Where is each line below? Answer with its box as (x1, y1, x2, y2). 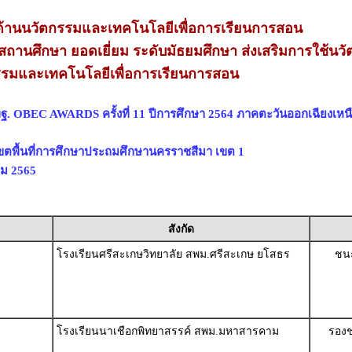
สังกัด (167, 223, 194, 235)
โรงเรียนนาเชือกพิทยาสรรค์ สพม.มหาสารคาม (56, 325, 279, 337)
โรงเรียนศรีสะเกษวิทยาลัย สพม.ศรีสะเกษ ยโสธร (56, 248, 290, 260)
